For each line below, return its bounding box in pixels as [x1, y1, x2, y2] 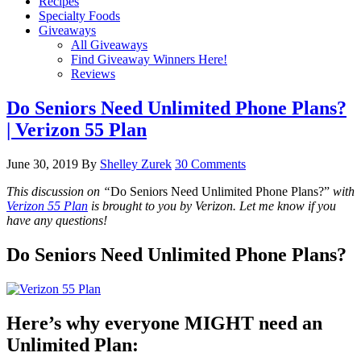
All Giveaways [71, 38, 147, 52]
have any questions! [6, 213, 107, 227]
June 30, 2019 [6, 156, 78, 171]
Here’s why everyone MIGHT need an [6, 312, 322, 334]
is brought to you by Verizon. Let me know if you [88, 198, 336, 213]
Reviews [71, 67, 115, 81]
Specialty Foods [39, 9, 120, 23]
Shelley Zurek [100, 156, 172, 171]
